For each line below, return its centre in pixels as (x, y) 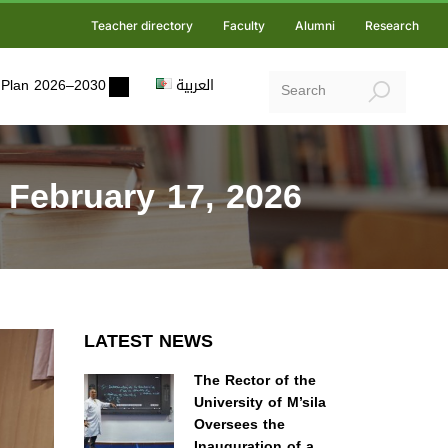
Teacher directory (142, 25)
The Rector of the (254, 380)
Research (392, 25)
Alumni (315, 25)
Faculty (244, 25)
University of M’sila (259, 402)
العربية (195, 85)
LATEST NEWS (148, 341)
